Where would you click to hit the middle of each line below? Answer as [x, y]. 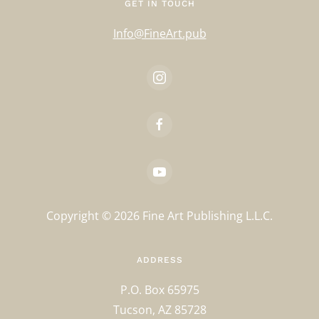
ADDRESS [159, 260]
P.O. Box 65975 [159, 290]
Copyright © [80, 216]
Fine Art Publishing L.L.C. [206, 216]
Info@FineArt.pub [159, 34]
